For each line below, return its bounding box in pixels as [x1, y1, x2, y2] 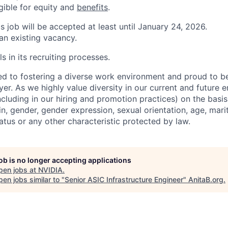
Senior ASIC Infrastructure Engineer [65, 175, 183, 184]
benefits [77, 2, 108, 12]
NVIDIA [38, 165, 63, 174]
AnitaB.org [188, 175, 223, 184]
